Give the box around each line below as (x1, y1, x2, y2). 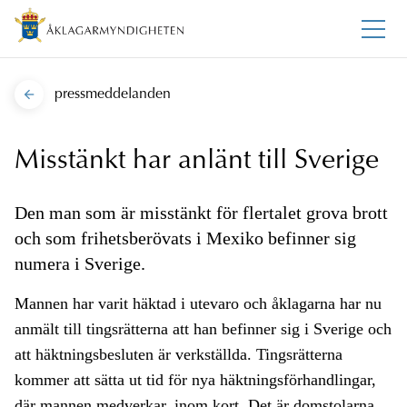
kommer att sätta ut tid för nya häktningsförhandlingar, (15, 371, 376, 390)
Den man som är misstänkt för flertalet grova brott (15, 203, 388, 223)
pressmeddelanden (55, 87, 171, 103)
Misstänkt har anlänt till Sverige (15, 148, 379, 176)
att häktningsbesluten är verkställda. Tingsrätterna (15, 345, 342, 364)
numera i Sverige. (15, 253, 145, 274)
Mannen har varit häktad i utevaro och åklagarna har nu (15, 294, 382, 313)
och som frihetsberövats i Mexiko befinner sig (15, 228, 356, 249)
